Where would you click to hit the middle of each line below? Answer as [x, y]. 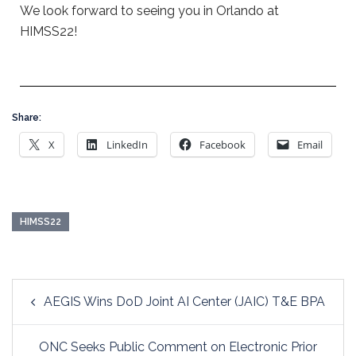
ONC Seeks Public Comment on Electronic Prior [178, 347]
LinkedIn [127, 145]
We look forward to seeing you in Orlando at [149, 11]
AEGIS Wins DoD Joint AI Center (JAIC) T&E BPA [184, 302]
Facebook [222, 145]
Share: [27, 118]
